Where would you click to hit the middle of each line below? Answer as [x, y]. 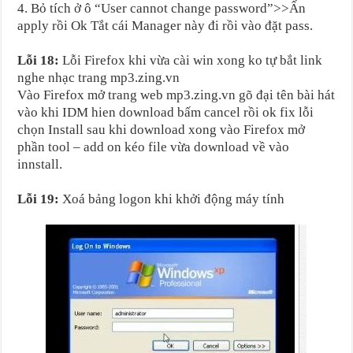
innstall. [40, 164]
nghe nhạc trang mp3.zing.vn [99, 77]
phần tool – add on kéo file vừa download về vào [154, 147]
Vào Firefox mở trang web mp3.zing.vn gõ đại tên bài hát [176, 95]
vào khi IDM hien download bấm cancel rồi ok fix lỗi [166, 112]
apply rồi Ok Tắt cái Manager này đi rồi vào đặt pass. [165, 25]
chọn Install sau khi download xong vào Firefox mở [162, 129]
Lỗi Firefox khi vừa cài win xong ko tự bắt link [191, 60]
